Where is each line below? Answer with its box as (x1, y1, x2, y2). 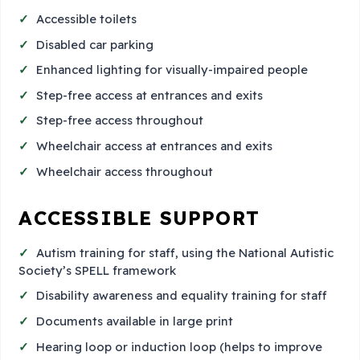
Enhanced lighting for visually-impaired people (36, 62, 309, 78)
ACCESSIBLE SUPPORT (18, 206, 260, 231)
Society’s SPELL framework (18, 262, 177, 278)
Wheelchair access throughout (36, 163, 214, 179)
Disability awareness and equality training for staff (36, 288, 328, 304)
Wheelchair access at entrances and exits (36, 138, 273, 154)
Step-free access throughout (36, 112, 204, 129)
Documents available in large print (36, 313, 234, 329)
